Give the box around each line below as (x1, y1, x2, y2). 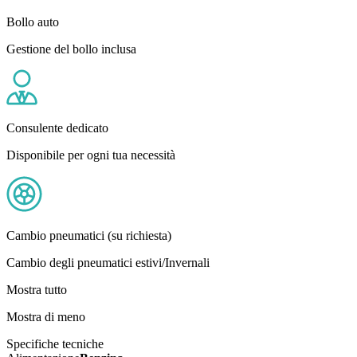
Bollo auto (6, 14, 59, 29)
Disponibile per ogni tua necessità (6, 147, 175, 162)
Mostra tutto (6, 282, 67, 296)
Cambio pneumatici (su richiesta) (6, 228, 171, 242)
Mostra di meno (6, 309, 85, 324)
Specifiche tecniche (6, 336, 104, 351)
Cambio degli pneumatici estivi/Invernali (6, 255, 210, 269)
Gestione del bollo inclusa (6, 41, 136, 56)
